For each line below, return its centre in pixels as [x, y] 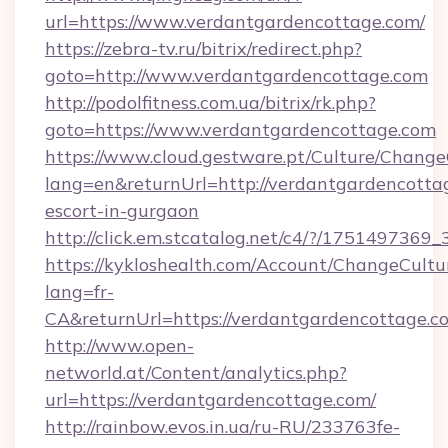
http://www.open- [119, 345]
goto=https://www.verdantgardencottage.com [240, 129]
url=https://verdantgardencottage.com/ [210, 399]
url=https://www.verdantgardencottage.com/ [235, 21]
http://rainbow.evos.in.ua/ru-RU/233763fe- [222, 426]
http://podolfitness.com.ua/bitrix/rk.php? [210, 102]
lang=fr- [79, 291]
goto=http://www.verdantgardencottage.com [236, 75]
